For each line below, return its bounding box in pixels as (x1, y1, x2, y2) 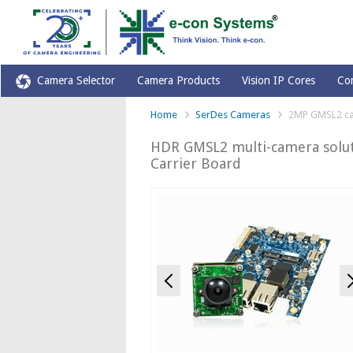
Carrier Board (150, 155, 241, 172)
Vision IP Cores (242, 74, 316, 87)
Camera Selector (31, 74, 116, 87)
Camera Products (137, 74, 221, 87)
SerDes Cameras (195, 109, 270, 121)
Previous (180, 266, 222, 280)
